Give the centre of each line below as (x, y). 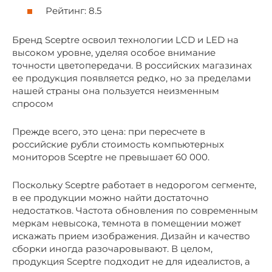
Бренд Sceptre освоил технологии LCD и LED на (125, 40)
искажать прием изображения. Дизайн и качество (131, 236)
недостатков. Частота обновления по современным (135, 210)
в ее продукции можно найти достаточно (110, 198)
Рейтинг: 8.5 (73, 11)
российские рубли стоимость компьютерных (118, 144)
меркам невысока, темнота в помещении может (127, 223)
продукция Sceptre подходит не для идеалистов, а (131, 261)
